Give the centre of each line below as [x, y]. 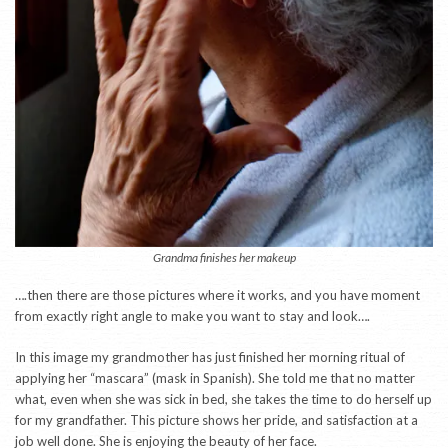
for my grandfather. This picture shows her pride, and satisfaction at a [216, 419]
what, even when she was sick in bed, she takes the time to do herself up [223, 398]
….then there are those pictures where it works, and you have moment [217, 294]
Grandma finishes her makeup [224, 257]
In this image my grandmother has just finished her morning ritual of [210, 356]
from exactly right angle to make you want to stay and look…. [192, 315]
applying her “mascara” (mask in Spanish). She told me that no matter [215, 377]
